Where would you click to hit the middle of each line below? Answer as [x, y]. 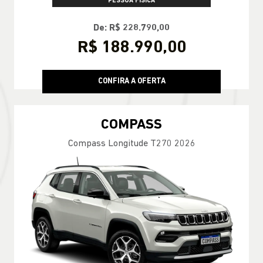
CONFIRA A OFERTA [131, 82]
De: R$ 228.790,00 [131, 28]
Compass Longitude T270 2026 [131, 144]
